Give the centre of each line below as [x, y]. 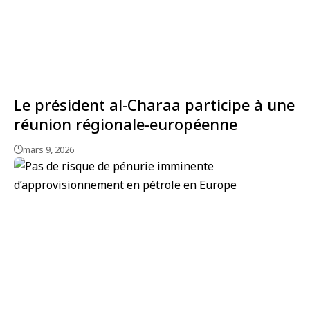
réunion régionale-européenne [126, 124]
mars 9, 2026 [48, 149]
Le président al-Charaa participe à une [154, 104]
